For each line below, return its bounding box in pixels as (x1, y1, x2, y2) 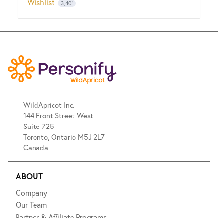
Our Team (16, 200, 47, 210)
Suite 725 (23, 121, 56, 131)
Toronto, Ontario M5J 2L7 (23, 132, 107, 142)
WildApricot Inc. (23, 100, 76, 110)
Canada (23, 143, 48, 153)
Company (16, 187, 47, 198)
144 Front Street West (23, 110, 95, 121)
